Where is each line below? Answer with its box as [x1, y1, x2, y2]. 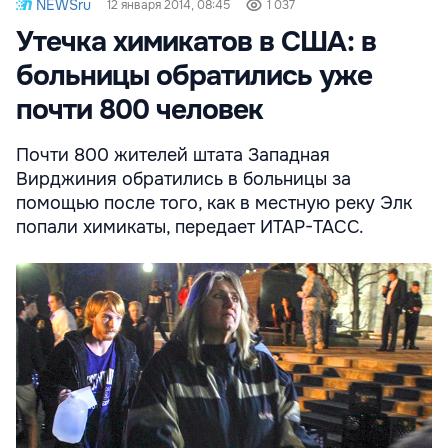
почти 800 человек [16, 91, 263, 128]
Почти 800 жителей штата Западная [16, 143, 330, 166]
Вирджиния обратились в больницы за [16, 167, 351, 190]
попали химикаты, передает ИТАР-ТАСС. [16, 215, 364, 238]
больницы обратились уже [16, 57, 372, 94]
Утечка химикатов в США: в [16, 23, 376, 60]
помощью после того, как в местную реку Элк [16, 191, 412, 214]
